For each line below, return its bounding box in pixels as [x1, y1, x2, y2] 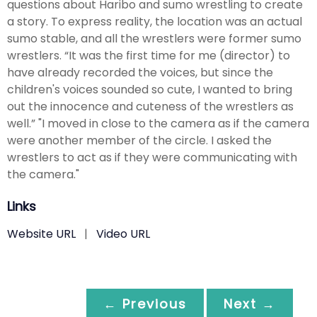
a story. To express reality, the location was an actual [7, 13, 302, 30]
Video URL [96, 225, 150, 242]
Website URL [7, 225, 76, 242]
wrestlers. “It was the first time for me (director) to [7, 47, 290, 64]
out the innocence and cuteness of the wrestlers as [7, 98, 294, 115]
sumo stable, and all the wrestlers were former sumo [7, 30, 301, 47]
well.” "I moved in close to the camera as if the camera [7, 115, 309, 132]
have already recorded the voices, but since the [7, 64, 273, 81]
